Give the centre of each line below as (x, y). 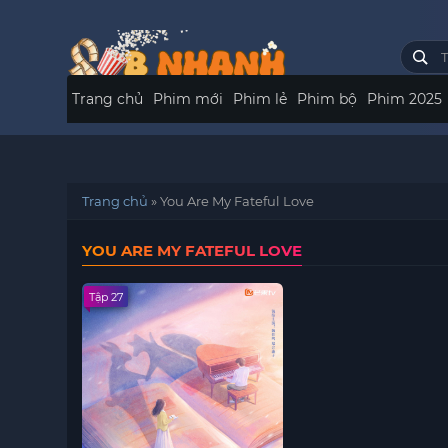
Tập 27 (106, 297)
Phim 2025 (405, 99)
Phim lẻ (260, 99)
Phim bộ (327, 99)
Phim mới (188, 99)
